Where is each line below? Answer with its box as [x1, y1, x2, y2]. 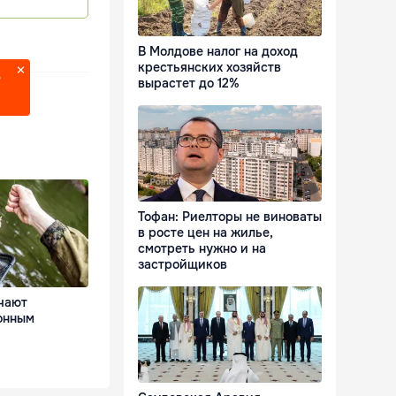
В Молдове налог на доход [138, 43, 298, 60]
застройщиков [138, 256, 227, 273]
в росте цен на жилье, [138, 225, 273, 241]
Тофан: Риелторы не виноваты [138, 209, 322, 225]
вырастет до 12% [138, 75, 240, 92]
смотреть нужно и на [138, 240, 266, 257]
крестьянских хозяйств [138, 59, 281, 76]
